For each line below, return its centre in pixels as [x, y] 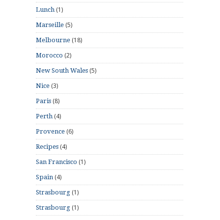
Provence [50, 131]
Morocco [49, 55]
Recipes [47, 146]
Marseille [50, 25]
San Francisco [56, 162]
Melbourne [53, 40]
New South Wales [62, 70]
